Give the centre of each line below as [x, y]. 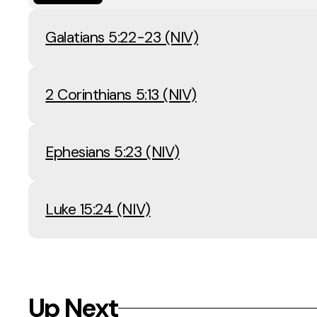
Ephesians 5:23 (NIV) [113, 152]
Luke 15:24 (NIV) [98, 210]
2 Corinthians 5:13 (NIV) [121, 95]
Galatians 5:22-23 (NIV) [122, 38]
